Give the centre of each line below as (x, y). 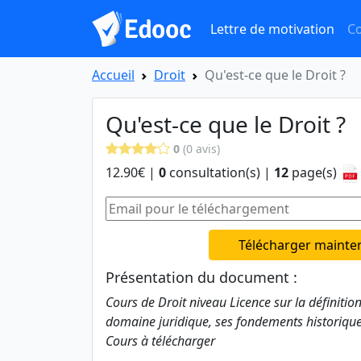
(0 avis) (200, 149)
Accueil (113, 75)
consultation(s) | (220, 172)
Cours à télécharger (160, 341)
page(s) (314, 172)
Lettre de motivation (272, 29)
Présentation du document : (201, 278)
